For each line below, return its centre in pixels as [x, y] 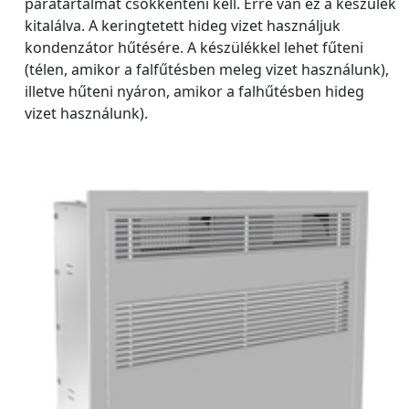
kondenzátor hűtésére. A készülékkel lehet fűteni [194, 47]
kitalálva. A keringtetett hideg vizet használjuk [183, 26]
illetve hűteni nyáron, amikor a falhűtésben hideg [194, 91]
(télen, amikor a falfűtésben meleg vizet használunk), [207, 69]
